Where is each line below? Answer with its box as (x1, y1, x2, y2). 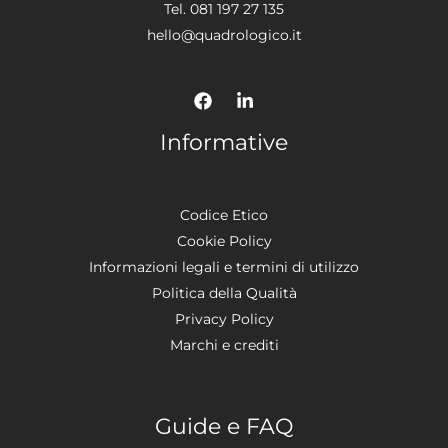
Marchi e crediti (169, 336, 279, 355)
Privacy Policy (174, 310, 274, 329)
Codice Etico (180, 206, 268, 225)
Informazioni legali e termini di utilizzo (89, 258, 359, 277)
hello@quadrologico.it (146, 25, 302, 44)
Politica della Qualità (151, 284, 297, 303)
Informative (160, 129, 288, 157)
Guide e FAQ (155, 413, 293, 441)
